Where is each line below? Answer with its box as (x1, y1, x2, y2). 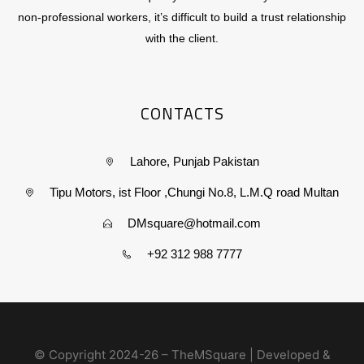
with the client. (145, 32, 219, 45)
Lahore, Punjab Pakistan (129, 154, 259, 169)
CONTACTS (140, 101, 224, 127)
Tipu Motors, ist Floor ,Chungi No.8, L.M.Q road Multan (50, 185, 339, 200)
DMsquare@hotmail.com (128, 216, 261, 231)
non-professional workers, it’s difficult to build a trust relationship (18, 11, 346, 24)
